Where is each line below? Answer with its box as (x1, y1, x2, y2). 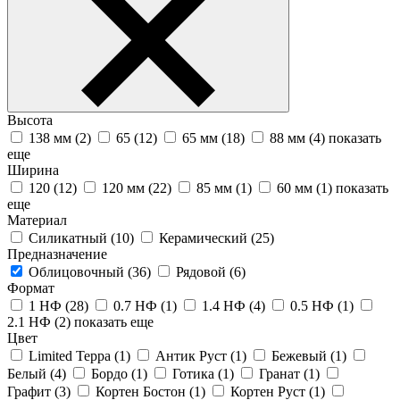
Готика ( (172, 365, 222, 381)
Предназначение (7, 246, 107, 262)
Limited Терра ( (29, 347, 119, 363)
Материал (7, 212, 67, 228)
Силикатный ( (29, 229, 115, 246)
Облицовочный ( (29, 263, 132, 279)
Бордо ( (91, 365, 136, 381)
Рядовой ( (176, 263, 234, 279)
